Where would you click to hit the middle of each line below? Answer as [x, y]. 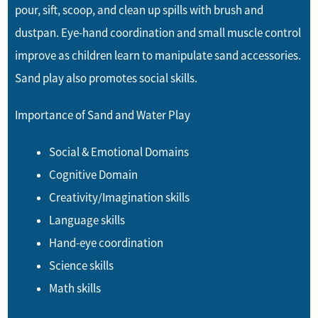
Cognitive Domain [94, 175]
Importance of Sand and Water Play [103, 115]
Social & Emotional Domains [119, 152]
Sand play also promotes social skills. [106, 78]
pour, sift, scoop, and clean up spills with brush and [139, 10]
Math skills [75, 289]
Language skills [87, 220]
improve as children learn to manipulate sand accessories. [158, 56]
